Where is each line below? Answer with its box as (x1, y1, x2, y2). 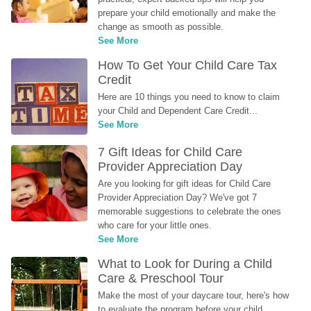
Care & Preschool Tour (98, 271, 224, 285)
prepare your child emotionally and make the (98, 8, 276, 18)
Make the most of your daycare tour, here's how (98, 290, 289, 301)
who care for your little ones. (98, 220, 212, 230)
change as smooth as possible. (98, 22, 224, 32)
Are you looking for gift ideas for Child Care (98, 178, 271, 189)
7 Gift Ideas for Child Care (98, 145, 243, 159)
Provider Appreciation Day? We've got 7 (98, 192, 258, 203)
